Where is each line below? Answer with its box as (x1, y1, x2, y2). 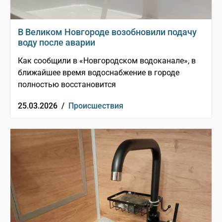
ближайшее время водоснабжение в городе (18, 68, 179, 78)
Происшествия (68, 101, 123, 111)
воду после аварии (18, 37, 95, 48)
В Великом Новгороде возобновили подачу (18, 27, 197, 38)
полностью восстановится (18, 80, 116, 90)
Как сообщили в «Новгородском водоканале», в (18, 56, 196, 66)
